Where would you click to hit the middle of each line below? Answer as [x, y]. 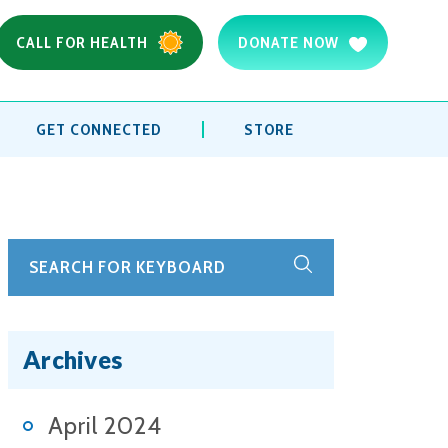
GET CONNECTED [99, 129]
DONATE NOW [288, 42]
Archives [72, 359]
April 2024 [105, 425]
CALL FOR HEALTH [82, 42]
